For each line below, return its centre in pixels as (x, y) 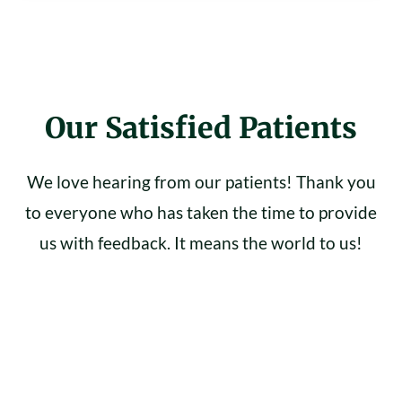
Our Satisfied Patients (201, 128)
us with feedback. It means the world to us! (201, 242)
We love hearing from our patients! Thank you (201, 181)
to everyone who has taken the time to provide (201, 212)
